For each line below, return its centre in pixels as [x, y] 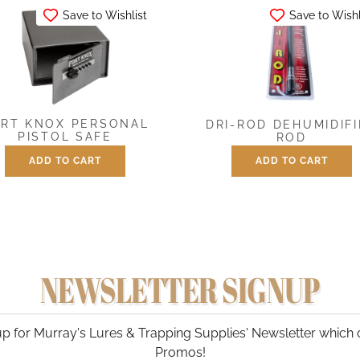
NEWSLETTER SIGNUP [180, 290]
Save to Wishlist [105, 16]
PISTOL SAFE [65, 137]
